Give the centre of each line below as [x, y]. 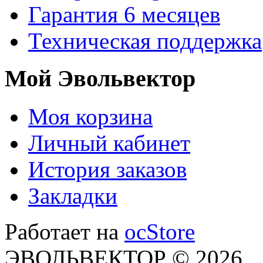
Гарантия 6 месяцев [124, 14]
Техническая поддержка [145, 41]
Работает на [65, 232]
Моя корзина [90, 117]
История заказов [107, 170]
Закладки [73, 196]
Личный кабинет [109, 143]
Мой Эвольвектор [100, 79]
